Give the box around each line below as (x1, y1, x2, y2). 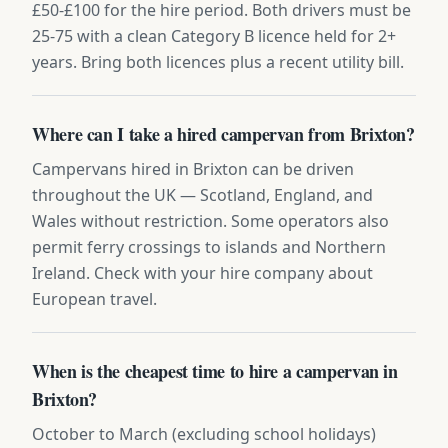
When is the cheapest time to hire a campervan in (32, 357, 398, 384)
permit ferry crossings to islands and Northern (32, 235, 386, 258)
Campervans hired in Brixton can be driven (32, 157, 354, 180)
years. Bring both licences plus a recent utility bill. (32, 50, 404, 73)
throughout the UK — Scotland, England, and (32, 183, 373, 206)
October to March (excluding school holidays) (32, 422, 376, 445)
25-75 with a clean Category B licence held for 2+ (32, 24, 396, 47)
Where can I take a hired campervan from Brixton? (32, 120, 415, 147)
